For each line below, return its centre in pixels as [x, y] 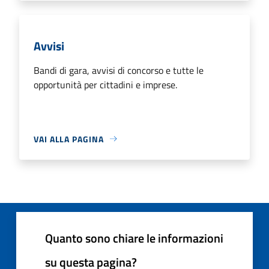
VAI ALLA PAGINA [69, 139]
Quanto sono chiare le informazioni [134, 238]
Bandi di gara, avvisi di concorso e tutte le [119, 70]
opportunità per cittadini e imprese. [105, 84]
